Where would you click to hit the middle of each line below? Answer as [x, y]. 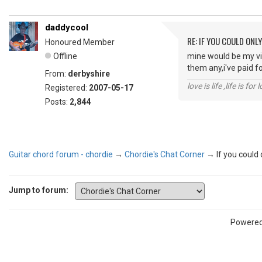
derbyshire [89, 74]
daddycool [67, 28]
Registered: [67, 88]
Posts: [57, 102]
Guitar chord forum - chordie [61, 154]
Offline [65, 56]
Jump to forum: [39, 190]
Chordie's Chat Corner [165, 154]
